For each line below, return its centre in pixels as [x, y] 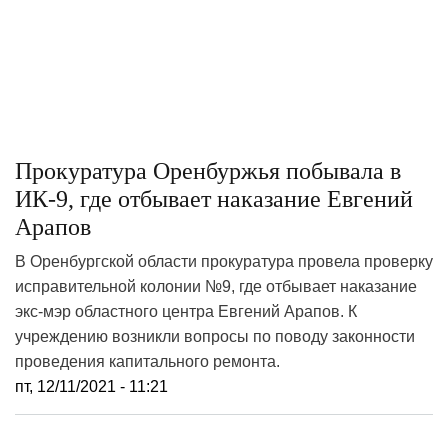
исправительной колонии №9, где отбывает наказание [216, 286]
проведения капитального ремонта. [147, 361]
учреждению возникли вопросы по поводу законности [215, 336]
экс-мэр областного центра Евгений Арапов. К [186, 311]
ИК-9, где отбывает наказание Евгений [214, 199]
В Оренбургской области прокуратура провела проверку [224, 261]
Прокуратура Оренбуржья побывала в [208, 171]
